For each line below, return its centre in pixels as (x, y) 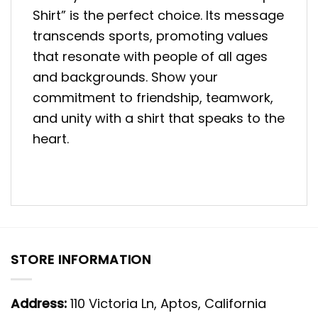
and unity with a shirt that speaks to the (159, 119)
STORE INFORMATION (81, 259)
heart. (51, 139)
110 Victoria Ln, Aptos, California (166, 303)
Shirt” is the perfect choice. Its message (158, 16)
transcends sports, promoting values (150, 36)
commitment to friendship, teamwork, (153, 98)
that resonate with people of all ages (150, 57)
